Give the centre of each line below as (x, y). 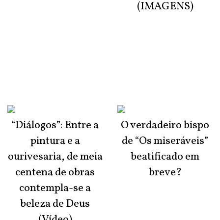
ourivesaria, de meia (55, 157)
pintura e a (55, 141)
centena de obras (55, 173)
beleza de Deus (55, 204)
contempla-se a (55, 189)
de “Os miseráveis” (165, 141)
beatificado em (165, 157)
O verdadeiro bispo (165, 126)
